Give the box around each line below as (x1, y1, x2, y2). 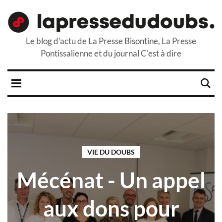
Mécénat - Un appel (16, 166, 206, 193)
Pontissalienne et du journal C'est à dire (41, 48, 181, 59)
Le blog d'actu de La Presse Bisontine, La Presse (26, 36, 196, 47)
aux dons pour (43, 195, 179, 221)
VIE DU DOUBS (87, 147, 135, 156)
